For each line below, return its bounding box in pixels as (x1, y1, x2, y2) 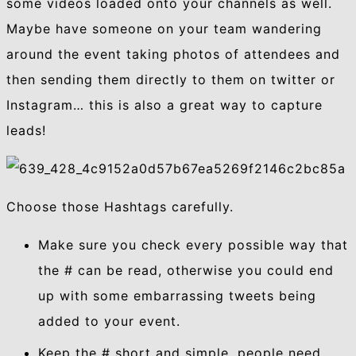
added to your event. (38, 313, 180, 330)
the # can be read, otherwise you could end (38, 262, 334, 279)
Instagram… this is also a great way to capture (6, 97, 323, 114)
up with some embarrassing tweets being (38, 288, 316, 304)
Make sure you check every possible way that (38, 237, 348, 253)
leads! (6, 122, 46, 139)
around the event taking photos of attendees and (6, 46, 340, 63)
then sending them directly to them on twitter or (6, 72, 335, 88)
